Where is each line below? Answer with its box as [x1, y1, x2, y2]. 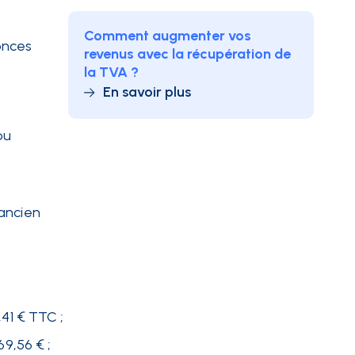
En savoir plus [103, 83, 191, 101]
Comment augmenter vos [84, 27, 251, 44]
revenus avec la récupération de [84, 45, 291, 63]
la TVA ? [84, 63, 139, 81]
